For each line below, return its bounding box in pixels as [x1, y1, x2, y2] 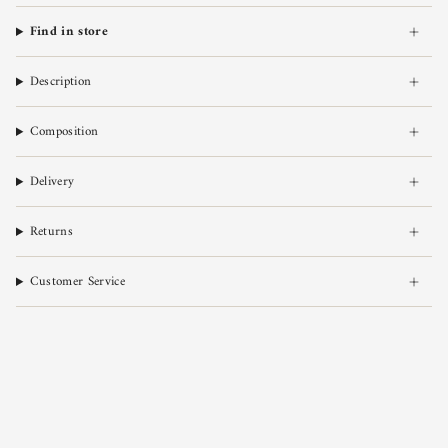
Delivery [29, 170, 75, 194]
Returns [29, 220, 74, 244]
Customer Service [29, 270, 125, 294]
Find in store [29, 20, 108, 44]
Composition [29, 120, 99, 144]
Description [29, 70, 92, 94]
